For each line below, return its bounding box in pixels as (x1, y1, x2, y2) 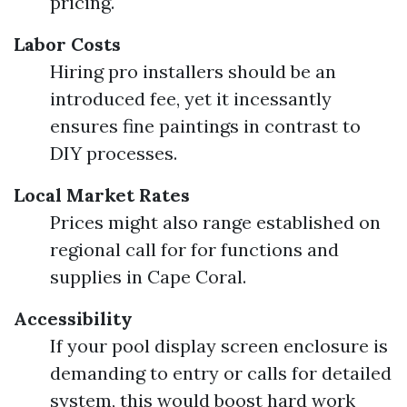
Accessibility (14, 307, 133, 330)
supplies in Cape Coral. (50, 265, 246, 288)
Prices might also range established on (50, 211, 381, 233)
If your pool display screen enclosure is (50, 334, 388, 357)
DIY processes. (50, 142, 177, 164)
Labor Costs (14, 33, 121, 55)
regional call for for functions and (50, 238, 339, 261)
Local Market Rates (14, 184, 190, 206)
